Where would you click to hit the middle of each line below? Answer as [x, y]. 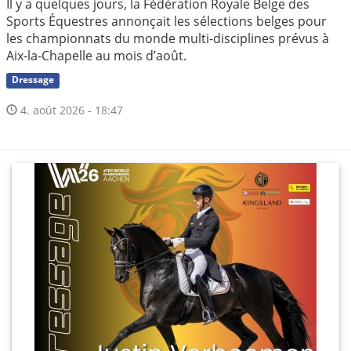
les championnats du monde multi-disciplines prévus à [168, 38]
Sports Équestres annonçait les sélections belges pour [166, 21]
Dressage [33, 80]
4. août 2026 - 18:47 [70, 110]
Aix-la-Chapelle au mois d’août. [96, 55]
